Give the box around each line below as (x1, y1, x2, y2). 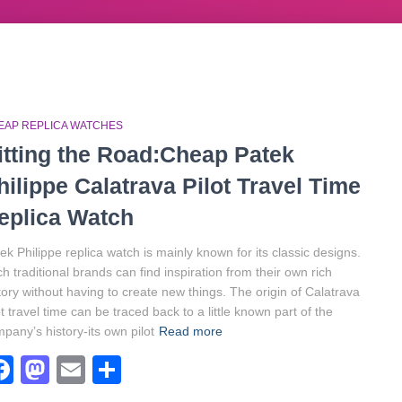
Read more (159, 324, 223, 338)
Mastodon (49, 354, 177, 386)
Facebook (13, 354, 141, 386)
